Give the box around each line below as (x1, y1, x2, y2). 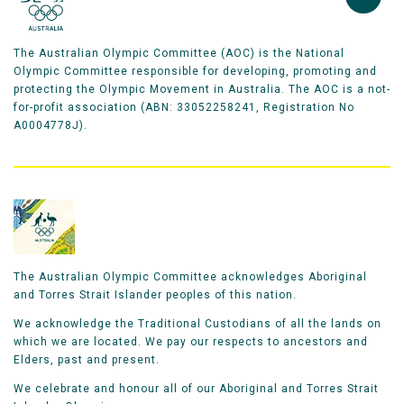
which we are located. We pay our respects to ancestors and (14, 335, 368, 349)
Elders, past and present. (14, 353, 160, 367)
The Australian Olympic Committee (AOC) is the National (14, 47, 344, 60)
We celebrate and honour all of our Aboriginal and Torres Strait (14, 382, 379, 396)
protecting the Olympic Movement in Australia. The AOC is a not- (14, 83, 390, 96)
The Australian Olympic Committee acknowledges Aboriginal (14, 271, 367, 284)
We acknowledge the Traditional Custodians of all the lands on (14, 317, 381, 331)
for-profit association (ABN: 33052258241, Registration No (14, 101, 354, 115)
